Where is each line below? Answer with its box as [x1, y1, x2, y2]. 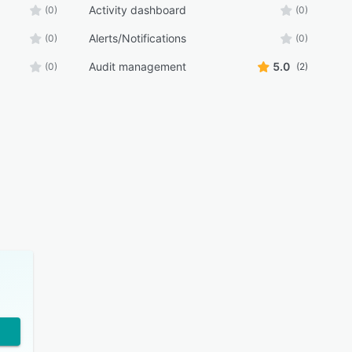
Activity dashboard [88, 3, 186, 16]
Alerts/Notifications [88, 31, 186, 45]
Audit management [88, 60, 186, 73]
